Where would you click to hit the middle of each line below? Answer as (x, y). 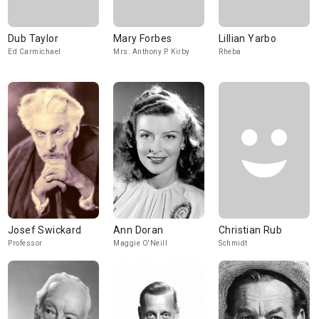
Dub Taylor (33, 38)
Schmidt (233, 243)
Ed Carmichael (35, 52)
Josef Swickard (45, 230)
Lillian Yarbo (248, 38)
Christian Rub (251, 230)
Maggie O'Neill (140, 243)
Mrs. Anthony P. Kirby (152, 52)
